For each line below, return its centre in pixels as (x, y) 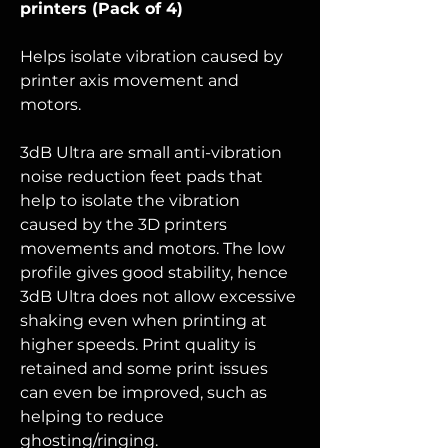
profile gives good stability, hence (154, 272)
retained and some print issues (144, 368)
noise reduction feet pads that (141, 176)
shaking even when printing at (143, 320)
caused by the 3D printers (123, 224)
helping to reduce (92, 416)
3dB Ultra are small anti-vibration (151, 152)
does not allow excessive (197, 296)
